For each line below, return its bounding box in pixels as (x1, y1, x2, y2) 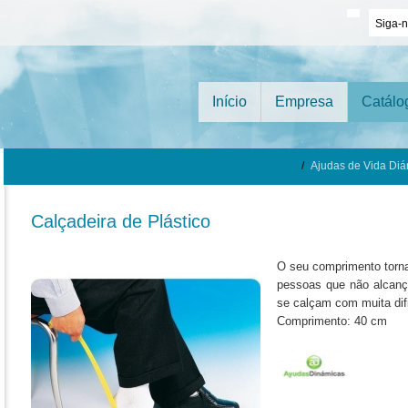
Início (212, 94, 247, 109)
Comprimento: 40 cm (277, 314, 387, 328)
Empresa (275, 94, 333, 109)
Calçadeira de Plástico (31, 211, 210, 231)
